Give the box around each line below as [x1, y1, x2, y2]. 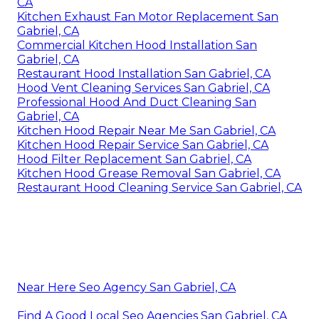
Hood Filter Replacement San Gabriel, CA [17, 152, 251, 166]
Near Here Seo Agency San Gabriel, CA [17, 280, 236, 294]
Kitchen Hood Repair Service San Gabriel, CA [17, 137, 268, 152]
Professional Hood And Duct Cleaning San [17, 95, 256, 109]
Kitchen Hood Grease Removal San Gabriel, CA [17, 166, 281, 180]
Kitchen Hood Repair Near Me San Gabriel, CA [17, 123, 276, 137]
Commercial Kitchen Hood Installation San [17, 38, 257, 52]
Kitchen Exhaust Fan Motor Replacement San [17, 9, 278, 23]
